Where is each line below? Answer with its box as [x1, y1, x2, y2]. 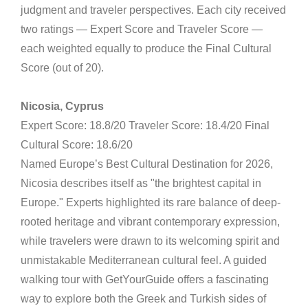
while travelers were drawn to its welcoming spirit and [21, 235, 280, 247]
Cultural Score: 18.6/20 [21, 139, 133, 151]
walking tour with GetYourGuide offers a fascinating [21, 274, 269, 286]
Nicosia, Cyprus [21, 100, 104, 113]
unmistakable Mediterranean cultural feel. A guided [21, 254, 267, 267]
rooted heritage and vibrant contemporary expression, [21, 216, 280, 228]
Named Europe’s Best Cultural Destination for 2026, [21, 158, 273, 170]
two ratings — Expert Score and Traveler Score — [21, 23, 263, 36]
